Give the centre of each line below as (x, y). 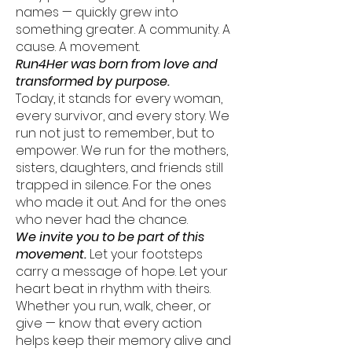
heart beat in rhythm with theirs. (113, 289)
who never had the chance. (102, 220)
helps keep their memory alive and (123, 341)
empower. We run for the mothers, (122, 150)
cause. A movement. (78, 47)
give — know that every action (109, 323)
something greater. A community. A (123, 29)
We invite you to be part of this (110, 237)
